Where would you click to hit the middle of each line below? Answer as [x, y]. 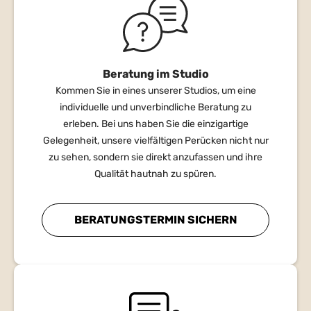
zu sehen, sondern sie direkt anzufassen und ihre [155, 157]
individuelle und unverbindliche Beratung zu [155, 107]
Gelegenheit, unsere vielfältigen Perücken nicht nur [155, 140]
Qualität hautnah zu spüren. [155, 174]
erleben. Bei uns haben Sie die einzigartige [155, 124]
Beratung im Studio [155, 74]
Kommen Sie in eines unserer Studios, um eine [155, 90]
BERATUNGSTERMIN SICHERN [155, 219]
